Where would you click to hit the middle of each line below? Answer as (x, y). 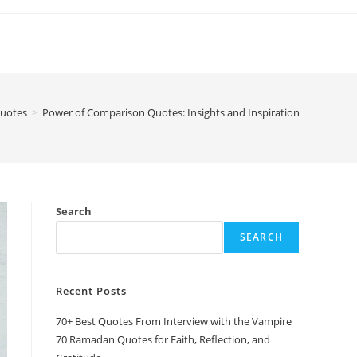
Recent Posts (91, 291)
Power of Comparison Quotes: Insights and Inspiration (171, 112)
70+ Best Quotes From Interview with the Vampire (174, 321)
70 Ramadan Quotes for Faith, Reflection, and (163, 339)
